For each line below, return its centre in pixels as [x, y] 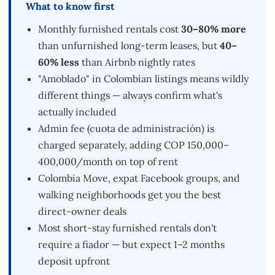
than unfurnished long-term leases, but [129, 46]
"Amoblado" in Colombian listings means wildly [143, 79]
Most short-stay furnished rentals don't [127, 228]
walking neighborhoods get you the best [130, 195]
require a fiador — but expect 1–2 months [131, 245]
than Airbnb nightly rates [137, 62]
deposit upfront [74, 261]
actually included [77, 112]
